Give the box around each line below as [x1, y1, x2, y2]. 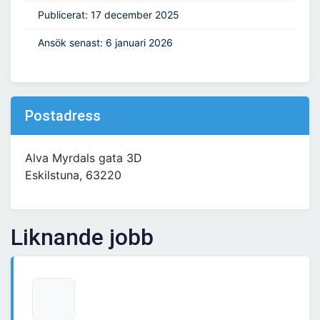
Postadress [25, 107, 101, 125]
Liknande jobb [11, 224, 154, 251]
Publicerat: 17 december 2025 [38, 9, 179, 21]
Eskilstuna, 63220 [25, 168, 121, 183]
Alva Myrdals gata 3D [25, 151, 142, 166]
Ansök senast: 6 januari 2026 [38, 36, 173, 49]
